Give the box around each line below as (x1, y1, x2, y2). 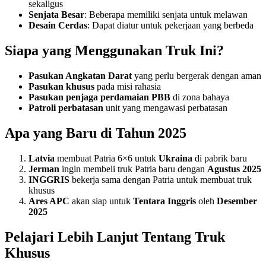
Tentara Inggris (133, 195, 196, 206)
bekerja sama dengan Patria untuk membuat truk (69, 174, 252, 185)
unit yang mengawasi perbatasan (103, 103, 227, 113)
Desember (217, 195, 257, 206)
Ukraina (159, 153, 192, 163)
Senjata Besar (28, 9, 84, 20)
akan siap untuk (69, 195, 133, 206)
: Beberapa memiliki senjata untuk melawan (84, 9, 248, 20)
